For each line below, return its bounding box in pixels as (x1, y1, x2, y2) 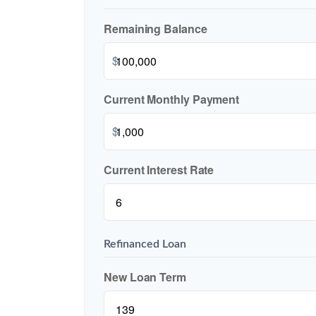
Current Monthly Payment (104, 91, 240, 108)
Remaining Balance (104, 20, 207, 37)
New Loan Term (104, 269, 186, 286)
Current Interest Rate (104, 162, 214, 178)
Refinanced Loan (104, 238, 186, 250)
